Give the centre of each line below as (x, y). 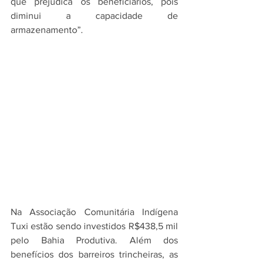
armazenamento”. (47, 30)
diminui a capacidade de (94, 16)
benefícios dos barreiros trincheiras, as (94, 254)
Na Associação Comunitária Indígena (94, 212)
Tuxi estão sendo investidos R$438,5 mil (94, 226)
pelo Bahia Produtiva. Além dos (94, 240)
